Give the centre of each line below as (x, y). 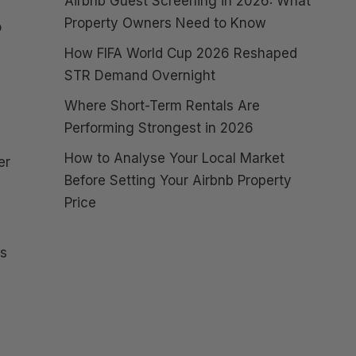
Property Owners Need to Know (165, 23)
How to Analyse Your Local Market (174, 158)
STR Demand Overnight (140, 75)
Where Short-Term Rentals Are (162, 106)
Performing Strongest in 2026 (159, 128)
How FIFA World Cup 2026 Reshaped (181, 53)
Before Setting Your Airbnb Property (178, 180)
